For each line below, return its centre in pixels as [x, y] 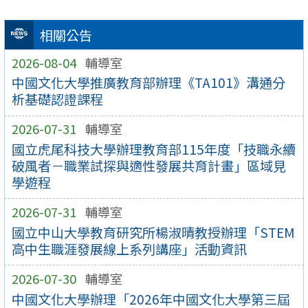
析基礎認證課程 [57, 99]
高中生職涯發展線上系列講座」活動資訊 [129, 249]
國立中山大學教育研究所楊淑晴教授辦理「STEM [153, 232]
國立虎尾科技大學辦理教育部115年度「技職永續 [153, 149]
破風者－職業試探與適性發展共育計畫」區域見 [148, 165]
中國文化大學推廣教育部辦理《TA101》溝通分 [148, 83]
